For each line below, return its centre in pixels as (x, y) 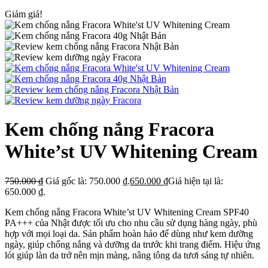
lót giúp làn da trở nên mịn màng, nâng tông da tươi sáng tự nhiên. (130, 255)
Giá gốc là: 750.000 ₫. (88, 181)
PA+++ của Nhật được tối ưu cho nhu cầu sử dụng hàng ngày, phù (131, 223)
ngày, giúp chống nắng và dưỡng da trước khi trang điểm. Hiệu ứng (133, 244)
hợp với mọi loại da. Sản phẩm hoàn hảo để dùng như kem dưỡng (129, 233)
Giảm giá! (24, 14)
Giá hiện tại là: (196, 181)
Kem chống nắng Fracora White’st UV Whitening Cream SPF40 (127, 212)
